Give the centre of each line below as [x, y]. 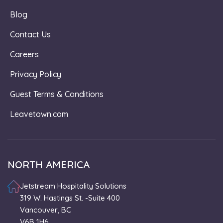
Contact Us [30, 34]
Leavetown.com [39, 114]
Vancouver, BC [46, 210]
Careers [24, 54]
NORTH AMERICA [49, 164]
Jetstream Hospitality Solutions [73, 186]
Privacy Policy [36, 74]
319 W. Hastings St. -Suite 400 [70, 198]
